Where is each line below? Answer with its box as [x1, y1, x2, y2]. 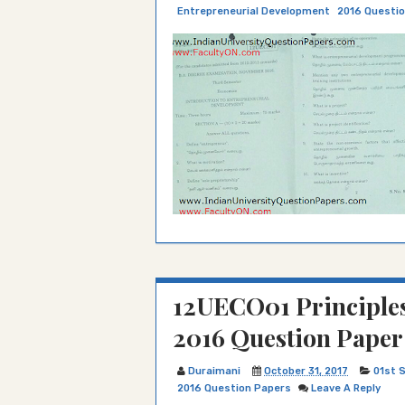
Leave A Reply [311, 382, 381, 394]
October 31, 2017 [264, 365, 348, 377]
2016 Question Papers [177, 382, 291, 394]
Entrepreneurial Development [177, 5, 330, 17]
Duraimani [188, 365, 240, 377]
